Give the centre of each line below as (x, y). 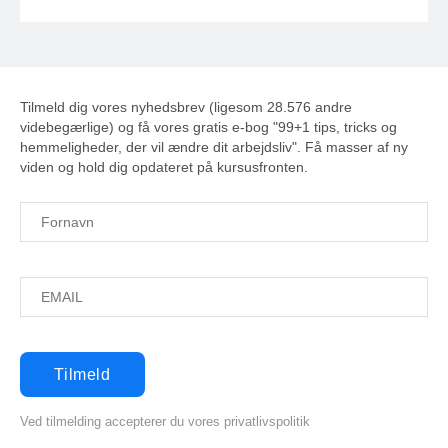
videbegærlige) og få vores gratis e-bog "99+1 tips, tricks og (208, 127)
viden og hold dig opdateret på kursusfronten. (164, 167)
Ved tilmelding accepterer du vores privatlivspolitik (165, 422)
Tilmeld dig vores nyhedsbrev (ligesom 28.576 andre (186, 107)
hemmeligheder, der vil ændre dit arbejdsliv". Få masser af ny (214, 147)
